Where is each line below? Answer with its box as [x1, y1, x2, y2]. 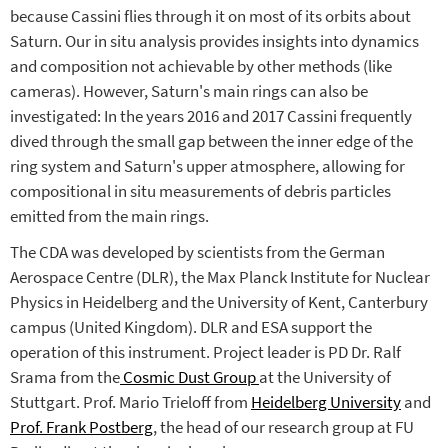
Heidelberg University [251, 391, 401, 413]
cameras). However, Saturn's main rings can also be [10, 80, 368, 102]
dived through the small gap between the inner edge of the [10, 130, 413, 152]
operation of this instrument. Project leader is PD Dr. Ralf [10, 341, 401, 363]
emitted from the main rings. [10, 205, 209, 227]
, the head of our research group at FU [153, 416, 414, 438]
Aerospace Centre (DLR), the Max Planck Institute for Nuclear [10, 266, 430, 288]
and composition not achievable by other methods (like [10, 55, 392, 77]
